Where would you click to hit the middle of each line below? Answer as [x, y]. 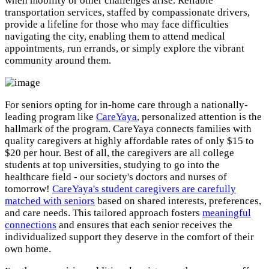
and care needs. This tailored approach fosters [104, 213]
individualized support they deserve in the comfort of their [129, 237]
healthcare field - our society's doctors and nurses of [116, 177]
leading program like [50, 117]
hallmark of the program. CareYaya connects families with [128, 129]
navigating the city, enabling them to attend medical [115, 37]
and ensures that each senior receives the [144, 225]
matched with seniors [50, 201]
